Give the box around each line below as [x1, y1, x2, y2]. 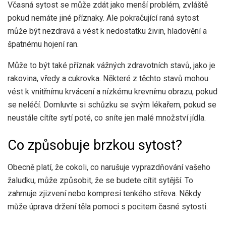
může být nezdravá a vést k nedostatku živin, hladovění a [8, 26, 207, 36]
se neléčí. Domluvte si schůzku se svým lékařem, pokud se [8, 100, 216, 110]
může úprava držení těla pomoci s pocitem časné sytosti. [8, 202, 208, 212]
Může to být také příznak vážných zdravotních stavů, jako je [8, 61, 215, 71]
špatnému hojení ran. [8, 39, 79, 49]
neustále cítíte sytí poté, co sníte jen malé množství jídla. [8, 113, 206, 123]
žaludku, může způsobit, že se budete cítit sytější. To [8, 176, 193, 186]
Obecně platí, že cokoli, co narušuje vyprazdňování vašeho [8, 162, 210, 173]
